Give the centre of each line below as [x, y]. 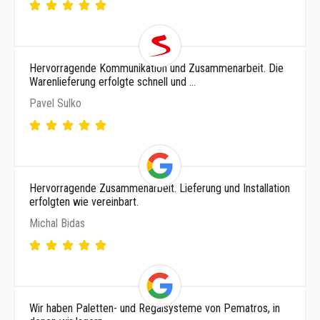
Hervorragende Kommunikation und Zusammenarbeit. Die [156, 68]
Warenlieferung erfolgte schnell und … [112, 81]
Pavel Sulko [55, 103]
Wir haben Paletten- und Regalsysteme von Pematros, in [155, 308]
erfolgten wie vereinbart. [84, 201]
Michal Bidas [57, 223]
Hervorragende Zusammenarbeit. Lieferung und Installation [160, 188]
